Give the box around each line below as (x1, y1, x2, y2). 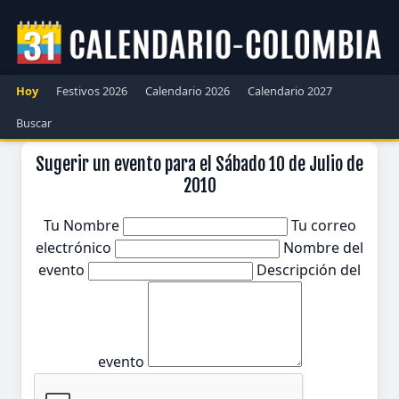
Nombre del (283, 238, 363, 257)
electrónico (36, 238, 115, 257)
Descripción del (256, 260, 361, 280)
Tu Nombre (43, 216, 123, 235)
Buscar (16, 115, 52, 131)
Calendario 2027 (248, 83, 332, 99)
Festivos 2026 (56, 83, 127, 99)
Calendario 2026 (145, 83, 230, 99)
